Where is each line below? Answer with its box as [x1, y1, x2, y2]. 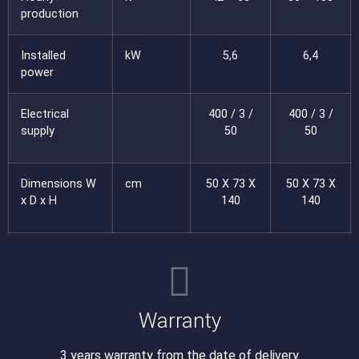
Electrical [21, 107, 69, 121]
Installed [21, 48, 66, 63]
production [21, 6, 79, 21]
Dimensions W [21, 176, 96, 191]
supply [21, 123, 54, 138]
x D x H [21, 193, 57, 208]
